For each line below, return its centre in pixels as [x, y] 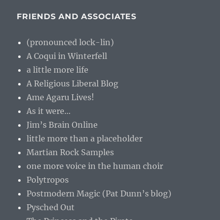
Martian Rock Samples [70, 152]
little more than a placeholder [85, 138]
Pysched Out [51, 207]
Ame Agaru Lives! [61, 97]
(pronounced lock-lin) [70, 42]
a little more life [58, 70]
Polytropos [48, 180]
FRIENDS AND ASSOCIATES [77, 16]
